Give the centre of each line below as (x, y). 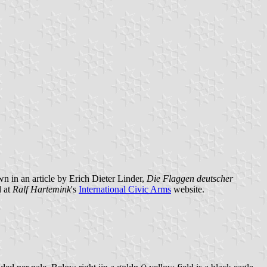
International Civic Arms (125, 189)
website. (188, 189)
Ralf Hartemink (42, 189)
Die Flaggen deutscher (190, 178)
